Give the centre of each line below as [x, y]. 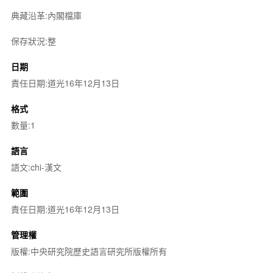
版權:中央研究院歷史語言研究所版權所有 [89, 251]
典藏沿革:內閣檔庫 [46, 15]
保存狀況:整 [33, 41]
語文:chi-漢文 [36, 167]
